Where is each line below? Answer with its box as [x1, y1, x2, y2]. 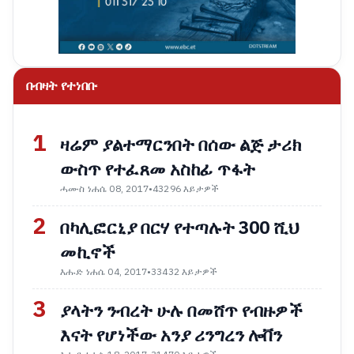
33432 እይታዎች [151, 265, 218, 280]
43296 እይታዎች [153, 182, 220, 197]
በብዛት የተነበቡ [26, 77, 97, 96]
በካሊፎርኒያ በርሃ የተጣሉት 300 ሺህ [60, 215, 299, 242]
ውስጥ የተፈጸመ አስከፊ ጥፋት [60, 156, 255, 183]
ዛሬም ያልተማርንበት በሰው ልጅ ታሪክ [60, 132, 301, 159]
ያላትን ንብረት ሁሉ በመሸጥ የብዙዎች [60, 298, 303, 325]
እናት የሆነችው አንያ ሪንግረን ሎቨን [60, 322, 282, 349]
